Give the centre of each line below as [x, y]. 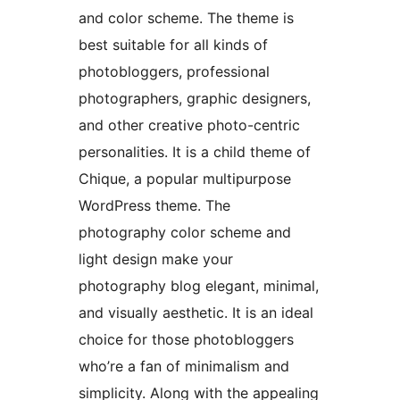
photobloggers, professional [174, 72]
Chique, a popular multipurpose [185, 179]
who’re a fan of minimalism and [184, 367]
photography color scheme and [185, 233]
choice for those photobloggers [186, 340]
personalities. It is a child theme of [195, 152]
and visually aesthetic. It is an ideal [196, 313]
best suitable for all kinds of [173, 45]
